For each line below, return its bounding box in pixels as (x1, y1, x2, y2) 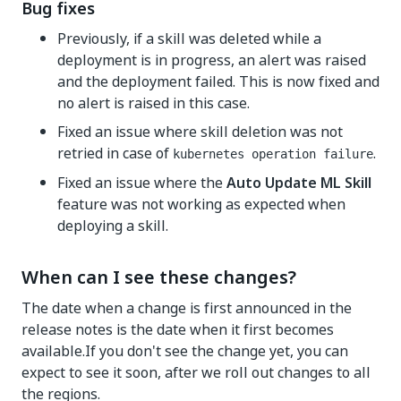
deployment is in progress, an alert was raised (57, 49, 366, 71)
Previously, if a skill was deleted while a (57, 28, 321, 49)
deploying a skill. (57, 215, 168, 236)
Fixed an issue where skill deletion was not (57, 121, 343, 142)
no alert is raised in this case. (57, 92, 250, 114)
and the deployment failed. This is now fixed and (57, 71, 380, 92)
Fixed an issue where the (57, 172, 226, 193)
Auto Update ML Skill (226, 172, 371, 193)
